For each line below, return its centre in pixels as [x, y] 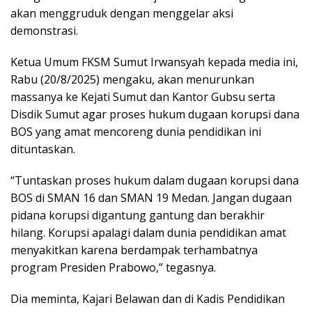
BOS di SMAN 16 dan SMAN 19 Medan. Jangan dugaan [151, 198]
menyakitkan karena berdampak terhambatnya [134, 250]
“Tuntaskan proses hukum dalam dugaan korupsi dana [155, 181]
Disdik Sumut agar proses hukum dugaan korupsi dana [155, 115]
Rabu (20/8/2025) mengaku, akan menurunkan [132, 80]
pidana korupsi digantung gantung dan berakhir [138, 216]
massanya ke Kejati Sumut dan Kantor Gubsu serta [143, 97]
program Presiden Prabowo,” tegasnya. [113, 268]
